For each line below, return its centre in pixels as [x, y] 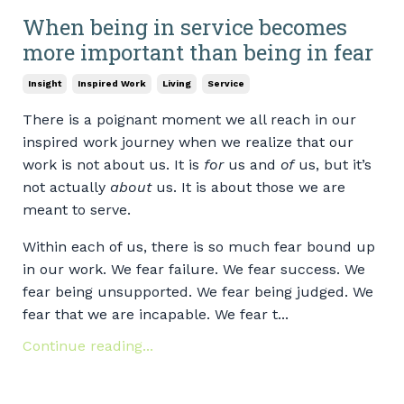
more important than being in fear [198, 52]
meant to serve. [77, 209]
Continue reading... [88, 345]
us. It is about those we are [248, 187]
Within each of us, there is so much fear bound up [199, 246]
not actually [66, 187]
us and [252, 164]
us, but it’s [333, 164]
